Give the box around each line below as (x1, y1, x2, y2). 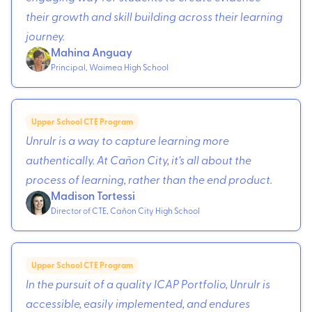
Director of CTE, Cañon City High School (51, 204, 200, 216)
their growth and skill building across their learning (26, 8, 283, 24)
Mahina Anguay (51, 43, 132, 60)
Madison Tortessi (51, 187, 135, 203)
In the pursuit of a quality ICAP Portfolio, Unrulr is (26, 275, 270, 291)
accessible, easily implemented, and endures (26, 295, 250, 311)
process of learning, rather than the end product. (26, 171, 272, 187)
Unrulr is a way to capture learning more (26, 132, 229, 148)
